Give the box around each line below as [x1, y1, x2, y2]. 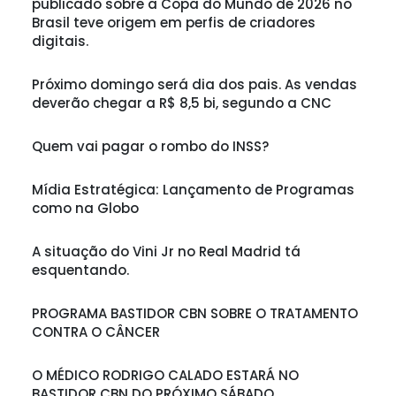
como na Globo [32, 199, 139, 218]
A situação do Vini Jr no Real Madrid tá [32, 242, 301, 262]
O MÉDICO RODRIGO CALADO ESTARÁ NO [32, 366, 299, 385]
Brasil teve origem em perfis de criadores [32, 13, 316, 33]
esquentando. [32, 261, 129, 280]
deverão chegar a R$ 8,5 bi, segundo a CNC [32, 94, 331, 113]
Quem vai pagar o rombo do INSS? [32, 137, 269, 156]
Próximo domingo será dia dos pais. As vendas [32, 75, 357, 95]
